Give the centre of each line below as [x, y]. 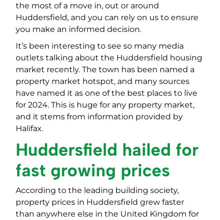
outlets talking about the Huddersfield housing [109, 58]
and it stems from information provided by [99, 117]
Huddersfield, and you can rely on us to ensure [107, 18]
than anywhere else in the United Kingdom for [107, 214]
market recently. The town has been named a [105, 70]
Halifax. [29, 129]
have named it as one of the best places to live [107, 93]
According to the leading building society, [97, 191]
